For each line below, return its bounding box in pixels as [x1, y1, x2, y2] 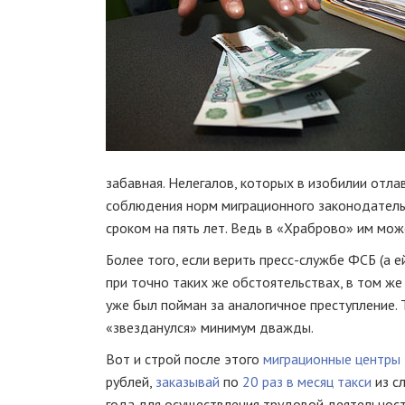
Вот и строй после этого [106, 350, 263, 368]
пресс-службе [259, 250, 344, 268]
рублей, [106, 372, 155, 391]
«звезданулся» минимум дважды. [106, 318, 314, 336]
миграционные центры [263, 350, 400, 368]
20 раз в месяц [242, 372, 334, 391]
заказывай [155, 372, 223, 391]
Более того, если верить [106, 250, 259, 268]
